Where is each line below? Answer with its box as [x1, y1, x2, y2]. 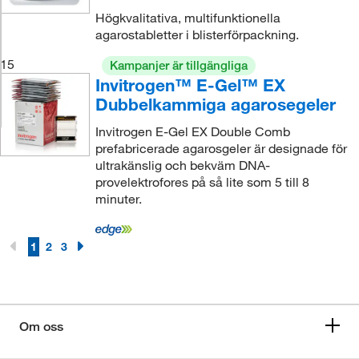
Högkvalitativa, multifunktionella [95, 9, 280, 26]
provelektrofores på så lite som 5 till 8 [95, 173, 309, 190]
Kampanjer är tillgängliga [109, 57, 248, 73]
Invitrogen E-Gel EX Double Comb [95, 123, 290, 139]
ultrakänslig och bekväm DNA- [95, 156, 270, 173]
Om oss [19, 318, 63, 334]
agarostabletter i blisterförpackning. [95, 26, 299, 42]
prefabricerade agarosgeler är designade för [95, 139, 347, 156]
